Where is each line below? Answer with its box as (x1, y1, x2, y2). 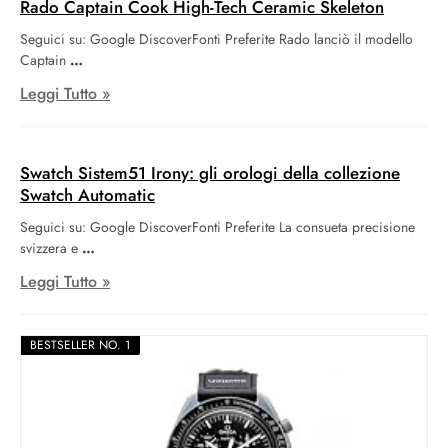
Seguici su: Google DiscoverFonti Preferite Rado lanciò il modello (20, 29, 413, 50)
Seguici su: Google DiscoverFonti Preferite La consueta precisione (20, 217, 415, 238)
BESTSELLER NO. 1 (30, 336, 130, 355)
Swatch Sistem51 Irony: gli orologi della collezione (20, 161, 400, 186)
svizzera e (20, 238, 78, 259)
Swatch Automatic (20, 183, 155, 208)
